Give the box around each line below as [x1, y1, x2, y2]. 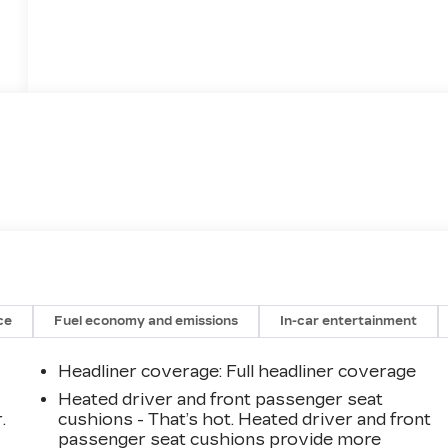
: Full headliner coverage [219, 361, 417, 381]
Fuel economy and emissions [54, 313, 239, 328]
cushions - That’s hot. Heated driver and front [58, 409, 432, 429]
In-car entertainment [280, 313, 418, 328]
